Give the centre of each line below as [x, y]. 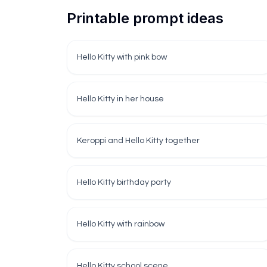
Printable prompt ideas [145, 18]
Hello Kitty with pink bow [122, 57]
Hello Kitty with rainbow [121, 224]
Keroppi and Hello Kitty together [138, 141]
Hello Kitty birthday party [124, 182]
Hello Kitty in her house [120, 99]
